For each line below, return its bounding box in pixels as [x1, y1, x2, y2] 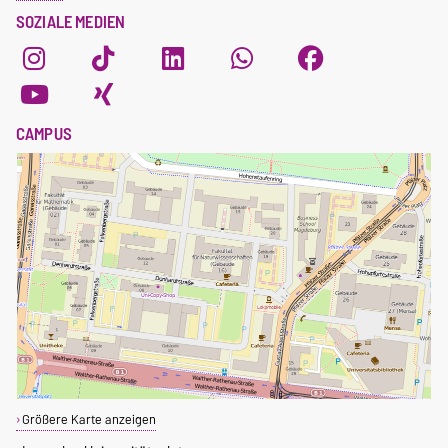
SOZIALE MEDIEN [16, 8, 126, 37]
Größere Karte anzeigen [21, 409, 156, 431]
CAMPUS [16, 120, 72, 149]
